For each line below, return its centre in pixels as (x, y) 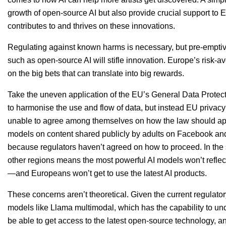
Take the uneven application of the (70, 95)
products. (190, 174)
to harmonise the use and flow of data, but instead (97, 108)
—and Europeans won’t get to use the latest (86, 174)
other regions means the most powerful (77, 160)
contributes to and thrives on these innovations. (91, 26)
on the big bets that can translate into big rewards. (96, 74)
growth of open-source (48, 13)
